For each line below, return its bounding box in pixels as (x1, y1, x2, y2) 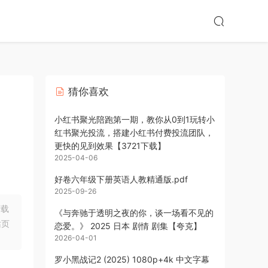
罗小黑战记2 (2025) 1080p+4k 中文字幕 (54, 254, 209, 264)
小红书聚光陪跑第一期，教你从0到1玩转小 (54, 114, 215, 124)
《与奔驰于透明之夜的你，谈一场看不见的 (54, 208, 214, 218)
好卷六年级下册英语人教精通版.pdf (54, 174, 188, 184)
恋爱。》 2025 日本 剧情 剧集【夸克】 (54, 221, 202, 231)
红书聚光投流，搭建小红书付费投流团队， (54, 127, 214, 138)
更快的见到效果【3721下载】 (54, 141, 166, 151)
